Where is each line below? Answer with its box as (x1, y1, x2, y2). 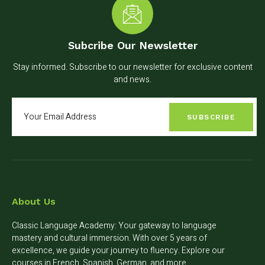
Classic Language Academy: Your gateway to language (12, 219, 216, 232)
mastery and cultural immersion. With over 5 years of (12, 232, 207, 245)
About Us (12, 196, 56, 208)
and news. (114, 73, 151, 86)
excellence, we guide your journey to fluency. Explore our (12, 244, 225, 257)
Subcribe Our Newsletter (67, 39, 198, 52)
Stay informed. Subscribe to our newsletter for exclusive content (12, 61, 253, 74)
